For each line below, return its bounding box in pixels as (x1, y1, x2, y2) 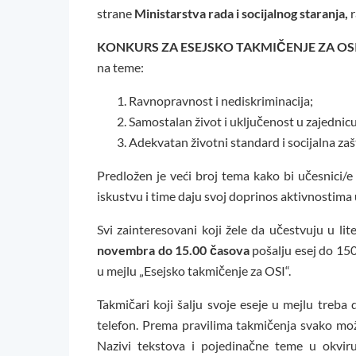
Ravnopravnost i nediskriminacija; (129, 93, 313, 109)
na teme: (97, 60, 144, 75)
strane (97, 6, 134, 21)
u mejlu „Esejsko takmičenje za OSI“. (97, 263, 291, 279)
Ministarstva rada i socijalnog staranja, (134, 6, 348, 21)
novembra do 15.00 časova (97, 242, 252, 258)
